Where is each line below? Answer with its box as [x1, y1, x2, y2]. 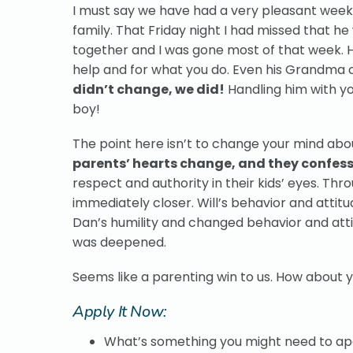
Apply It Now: [72, 301, 167, 323]
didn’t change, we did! [72, 80, 225, 98]
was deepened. [72, 232, 166, 251]
